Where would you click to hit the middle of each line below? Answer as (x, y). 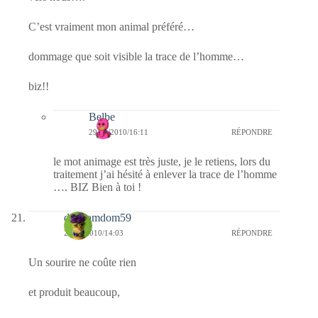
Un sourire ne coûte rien (82, 262)
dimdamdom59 (98, 217)
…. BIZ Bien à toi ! (97, 187)
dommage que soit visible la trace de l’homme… (136, 56)
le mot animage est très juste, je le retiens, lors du (162, 161)
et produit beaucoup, (74, 292)
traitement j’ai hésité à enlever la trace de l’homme (165, 174)
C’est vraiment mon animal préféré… (111, 26)
